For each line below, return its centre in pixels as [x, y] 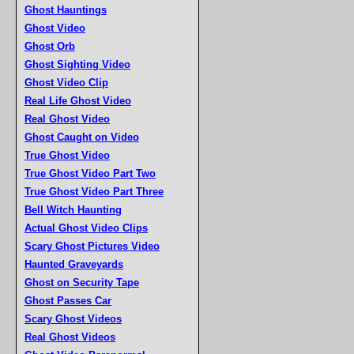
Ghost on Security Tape [82, 282]
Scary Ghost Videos [73, 319]
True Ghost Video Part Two [90, 173]
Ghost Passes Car [68, 301]
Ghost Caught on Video [82, 137]
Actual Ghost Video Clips [86, 228]
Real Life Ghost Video [78, 101]
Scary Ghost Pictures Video [92, 246]
